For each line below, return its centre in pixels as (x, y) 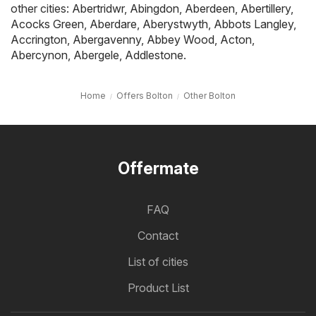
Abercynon (39, 55)
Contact (158, 236)
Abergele (96, 55)
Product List (158, 288)
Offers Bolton (145, 96)
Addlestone (154, 55)
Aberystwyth (175, 24)
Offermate (158, 169)
